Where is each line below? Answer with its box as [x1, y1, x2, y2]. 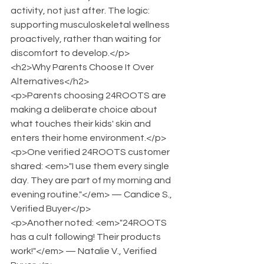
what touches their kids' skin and [11, 119, 153, 128]
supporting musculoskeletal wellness [11, 20, 171, 29]
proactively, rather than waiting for [11, 34, 163, 44]
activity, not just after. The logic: [11, 6, 151, 15]
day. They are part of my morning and [11, 176, 173, 185]
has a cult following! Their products [11, 232, 163, 242]
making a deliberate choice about [11, 105, 159, 114]
